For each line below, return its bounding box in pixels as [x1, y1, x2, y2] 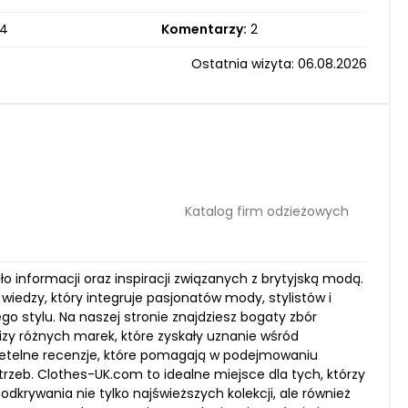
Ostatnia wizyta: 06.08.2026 [191, 55, 367, 73]
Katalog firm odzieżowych [185, 201, 349, 220]
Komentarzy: [160, 20, 247, 38]
